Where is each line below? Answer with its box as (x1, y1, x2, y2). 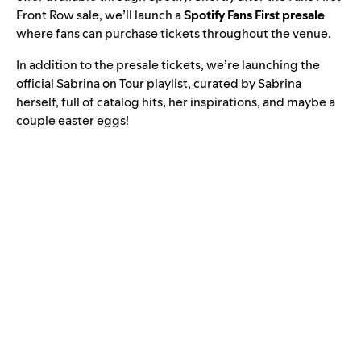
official (16, 75, 56, 93)
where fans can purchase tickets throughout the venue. (16, 25, 331, 43)
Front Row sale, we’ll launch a (16, 6, 184, 24)
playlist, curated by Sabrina (144, 75, 301, 93)
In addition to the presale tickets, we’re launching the (16, 56, 320, 74)
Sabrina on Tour (56, 75, 144, 93)
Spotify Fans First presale (184, 6, 325, 24)
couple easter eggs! (16, 112, 129, 130)
